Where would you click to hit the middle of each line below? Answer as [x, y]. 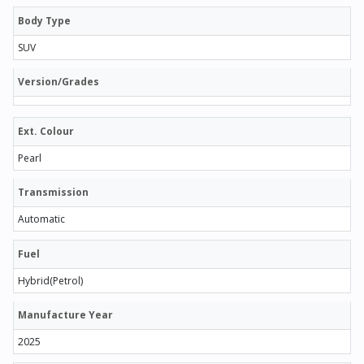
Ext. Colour [46, 131]
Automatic [41, 219]
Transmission [53, 192]
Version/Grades [58, 81]
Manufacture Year [65, 314]
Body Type [44, 20]
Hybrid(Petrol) [50, 280]
